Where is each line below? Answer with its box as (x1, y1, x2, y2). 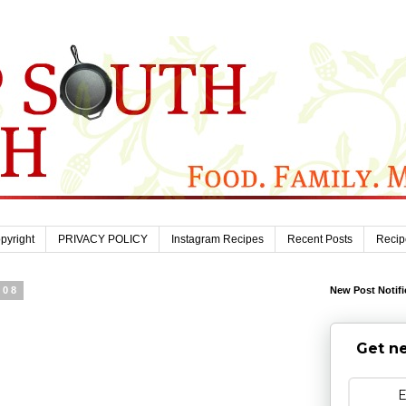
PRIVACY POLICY (58, 233, 148, 246)
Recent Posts (287, 233, 353, 246)
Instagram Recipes (171, 233, 264, 246)
